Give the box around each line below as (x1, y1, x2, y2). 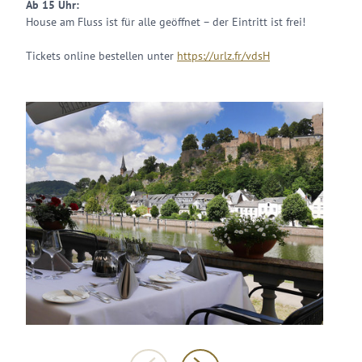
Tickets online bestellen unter (26, 48, 177, 63)
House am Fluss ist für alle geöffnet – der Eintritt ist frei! (26, 15, 305, 29)
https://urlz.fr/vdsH (177, 48, 270, 63)
